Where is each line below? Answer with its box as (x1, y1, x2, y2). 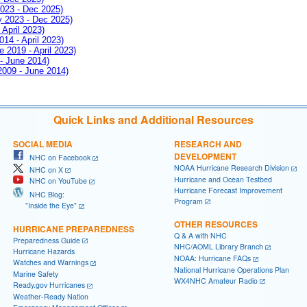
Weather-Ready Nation (13, 291, 88, 302)
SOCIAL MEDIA (13, 137, 73, 150)
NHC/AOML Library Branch (174, 241, 263, 252)
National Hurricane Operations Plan (174, 264, 289, 275)
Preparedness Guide (13, 234, 80, 245)
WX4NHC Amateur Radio (174, 275, 258, 286)
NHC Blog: (23, 189, 64, 199)
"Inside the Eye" (13, 200, 77, 210)
